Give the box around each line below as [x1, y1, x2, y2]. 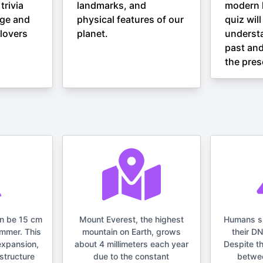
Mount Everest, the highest [79, 214, 184, 224]
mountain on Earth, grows [82, 227, 181, 237]
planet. [77, 28, 109, 39]
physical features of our [77, 14, 184, 25]
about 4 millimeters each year [74, 239, 188, 249]
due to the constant [93, 251, 170, 261]
